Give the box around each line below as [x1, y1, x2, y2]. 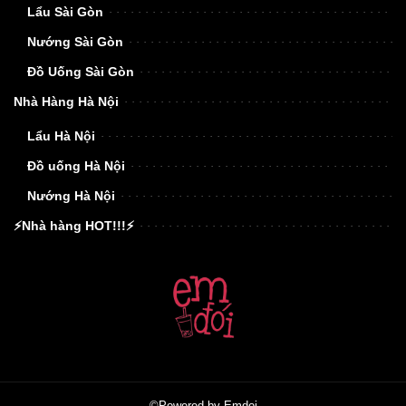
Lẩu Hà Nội [27, 128, 95, 143]
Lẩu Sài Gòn [27, 4, 103, 19]
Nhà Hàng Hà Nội [14, 93, 119, 109]
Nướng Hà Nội [27, 188, 115, 203]
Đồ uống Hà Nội [27, 158, 125, 173]
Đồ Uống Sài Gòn [27, 63, 134, 79]
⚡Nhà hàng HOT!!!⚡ [14, 217, 134, 233]
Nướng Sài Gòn [27, 34, 123, 49]
